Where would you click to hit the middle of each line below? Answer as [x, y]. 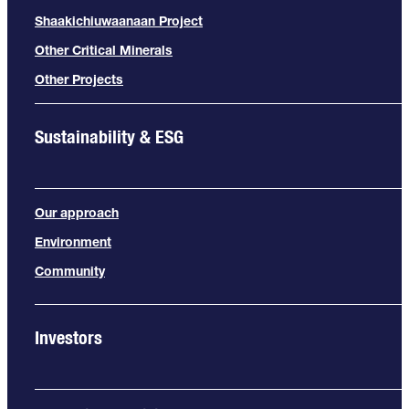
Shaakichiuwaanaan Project [119, 21]
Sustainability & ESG [111, 136]
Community [70, 271]
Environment [73, 241]
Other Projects [79, 79]
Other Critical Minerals [104, 50]
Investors [68, 337]
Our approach [77, 212]
